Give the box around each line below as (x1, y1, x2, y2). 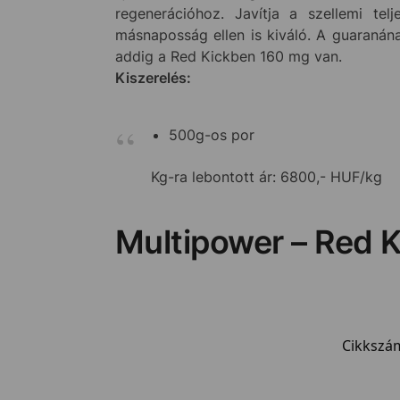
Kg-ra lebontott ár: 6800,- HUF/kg (150, 167, 382, 186)
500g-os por (168, 126, 254, 145)
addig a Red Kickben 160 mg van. (114, 47, 342, 66)
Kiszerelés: (114, 69, 191, 87)
